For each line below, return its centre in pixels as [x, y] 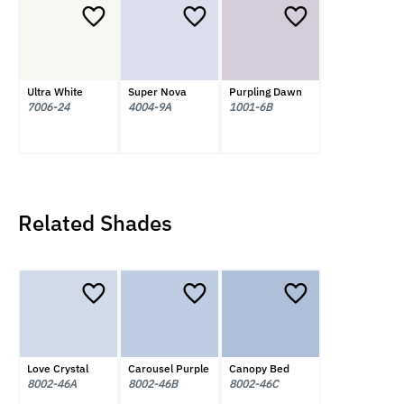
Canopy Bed [259, 369]
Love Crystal [57, 369]
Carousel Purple [168, 369]
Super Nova [157, 92]
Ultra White [55, 92]
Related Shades [95, 222]
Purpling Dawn [265, 92]
